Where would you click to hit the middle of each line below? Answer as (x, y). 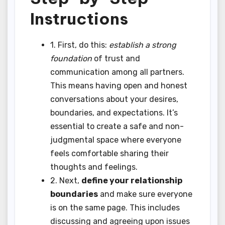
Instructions (79, 18)
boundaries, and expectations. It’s (114, 113)
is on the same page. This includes (115, 207)
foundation (71, 58)
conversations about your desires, (114, 99)
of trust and (116, 58)
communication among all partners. (117, 72)
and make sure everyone (145, 194)
